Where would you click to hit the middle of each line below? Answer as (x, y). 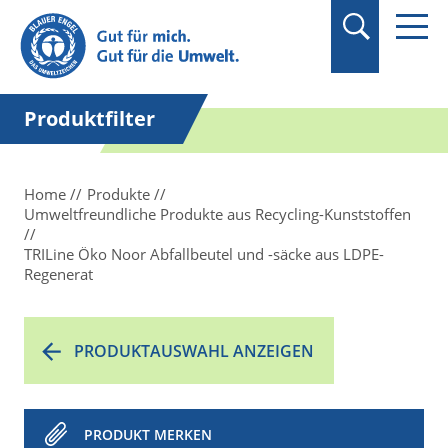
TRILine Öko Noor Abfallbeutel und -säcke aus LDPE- (204, 254)
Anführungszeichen (127, 37)
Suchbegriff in (106, 15)
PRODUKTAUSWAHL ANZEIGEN (194, 351)
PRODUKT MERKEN (148, 434)
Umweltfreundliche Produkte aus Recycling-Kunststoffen (217, 214)
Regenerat (58, 274)
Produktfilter (89, 118)
